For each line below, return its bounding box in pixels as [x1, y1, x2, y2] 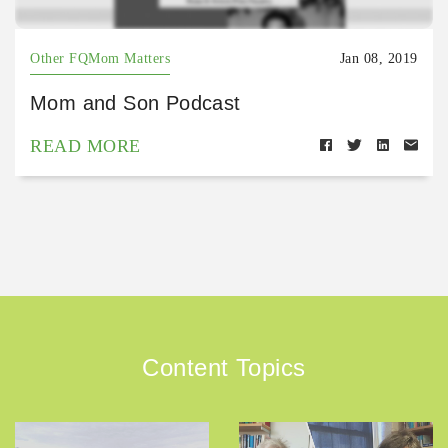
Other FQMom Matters [30, 51, 171, 66]
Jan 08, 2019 [339, 51, 418, 66]
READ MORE [30, 136, 141, 156]
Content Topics [142, 354, 306, 381]
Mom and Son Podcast [30, 92, 241, 114]
